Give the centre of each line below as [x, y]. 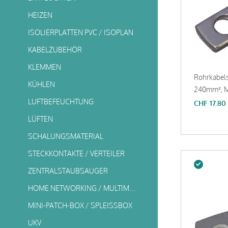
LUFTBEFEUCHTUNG [61, 102]
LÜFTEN [40, 119]
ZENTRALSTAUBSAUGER [68, 171]
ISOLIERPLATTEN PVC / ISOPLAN [81, 32]
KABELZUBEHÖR [55, 50]
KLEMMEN [45, 67]
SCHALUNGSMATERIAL [66, 136]
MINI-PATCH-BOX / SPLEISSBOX [80, 205]
